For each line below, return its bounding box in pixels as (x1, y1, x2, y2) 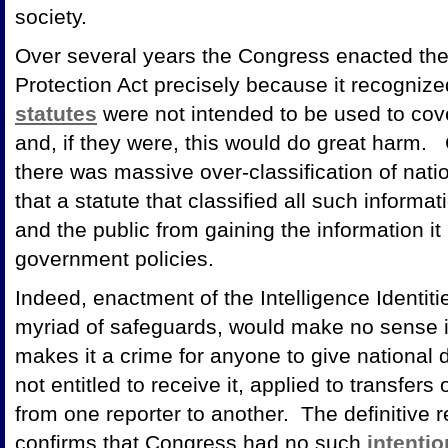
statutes (15, 102, 97, 125)
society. (15, 5, 87, 28)
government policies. (15, 247, 214, 270)
